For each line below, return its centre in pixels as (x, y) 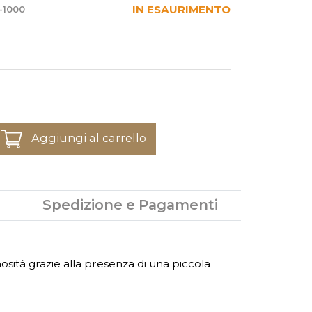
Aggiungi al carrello (88, 138)
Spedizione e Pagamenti (130, 205)
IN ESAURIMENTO (181, 10)
